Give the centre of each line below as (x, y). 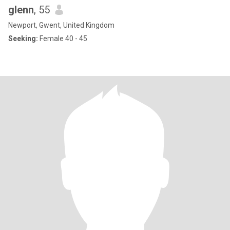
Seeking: (23, 39)
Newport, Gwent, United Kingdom (61, 25)
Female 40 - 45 (63, 39)
